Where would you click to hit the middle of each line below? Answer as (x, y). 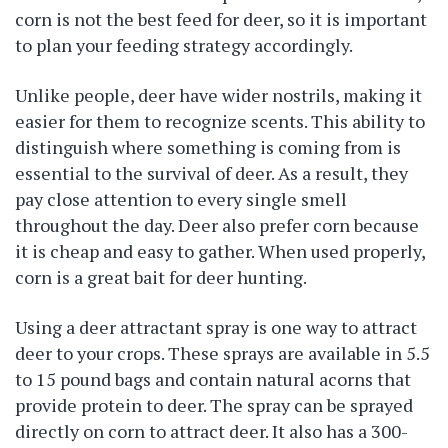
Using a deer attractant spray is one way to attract (216, 327)
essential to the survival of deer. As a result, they (211, 173)
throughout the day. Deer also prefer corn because (217, 225)
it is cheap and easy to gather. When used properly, (220, 251)
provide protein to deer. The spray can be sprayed (214, 405)
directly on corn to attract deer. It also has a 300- (211, 431)
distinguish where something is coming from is (208, 147)
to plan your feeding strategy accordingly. (184, 45)
